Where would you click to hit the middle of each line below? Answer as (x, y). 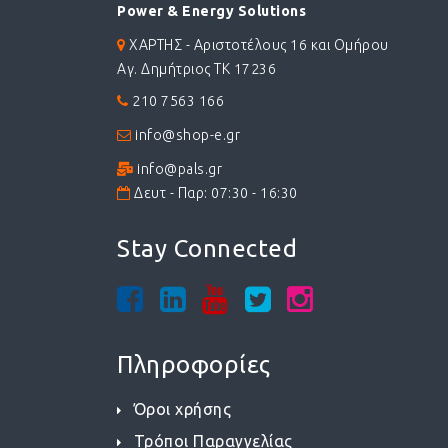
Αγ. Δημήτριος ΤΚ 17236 (196, 69)
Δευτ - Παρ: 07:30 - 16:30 (214, 193)
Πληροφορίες (194, 364)
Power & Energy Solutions (211, 11)
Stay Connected (207, 248)
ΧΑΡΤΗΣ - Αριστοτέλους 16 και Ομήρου (257, 45)
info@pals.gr (177, 169)
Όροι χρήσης (182, 409)
